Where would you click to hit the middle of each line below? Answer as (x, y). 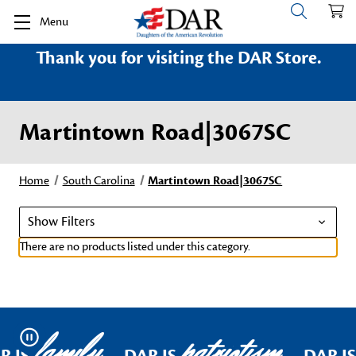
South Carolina (99, 181)
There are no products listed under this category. (135, 247)
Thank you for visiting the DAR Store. (178, 58)
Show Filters (61, 222)
